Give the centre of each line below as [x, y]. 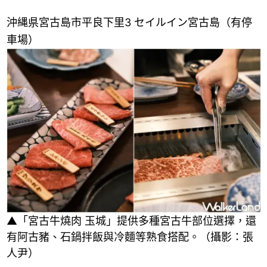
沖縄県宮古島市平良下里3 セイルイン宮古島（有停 [129, 22]
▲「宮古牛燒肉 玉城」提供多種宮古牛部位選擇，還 [131, 221]
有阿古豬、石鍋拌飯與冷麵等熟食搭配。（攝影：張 [130, 237]
